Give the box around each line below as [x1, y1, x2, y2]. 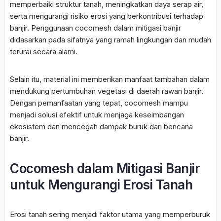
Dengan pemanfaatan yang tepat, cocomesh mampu [10, 98, 188, 108]
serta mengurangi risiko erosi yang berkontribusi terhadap [10, 11, 203, 21]
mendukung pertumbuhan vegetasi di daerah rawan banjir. [10, 86, 203, 96]
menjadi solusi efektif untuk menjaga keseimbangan [10, 110, 184, 120]
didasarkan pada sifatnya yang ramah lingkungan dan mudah [10, 35, 211, 45]
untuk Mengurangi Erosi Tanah [10, 177, 192, 193]
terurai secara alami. [10, 47, 77, 57]
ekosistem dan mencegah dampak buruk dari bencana [10, 122, 193, 132]
